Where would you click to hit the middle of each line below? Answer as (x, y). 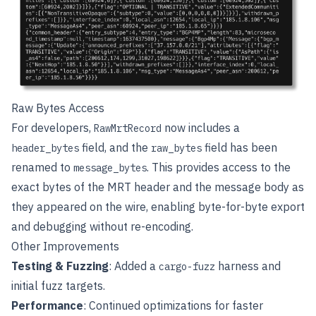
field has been (239, 148)
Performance (47, 306)
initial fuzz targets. (58, 286)
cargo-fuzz (187, 267)
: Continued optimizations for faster (173, 306)
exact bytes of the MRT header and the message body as (158, 187)
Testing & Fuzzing (60, 266)
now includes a (201, 128)
